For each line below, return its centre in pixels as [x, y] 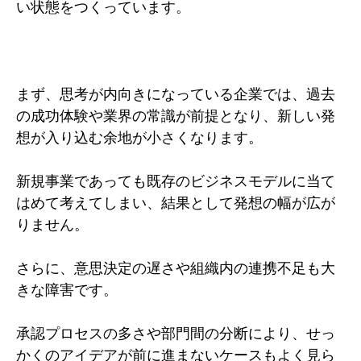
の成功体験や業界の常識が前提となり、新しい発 [176, 115]
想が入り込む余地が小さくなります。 [139, 137]
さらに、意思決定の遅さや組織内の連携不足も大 [176, 268]
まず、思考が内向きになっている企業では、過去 [176, 93]
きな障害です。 [67, 289]
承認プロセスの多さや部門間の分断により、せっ [176, 333]
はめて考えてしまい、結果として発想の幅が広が [176, 202]
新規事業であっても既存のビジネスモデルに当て [176, 180]
